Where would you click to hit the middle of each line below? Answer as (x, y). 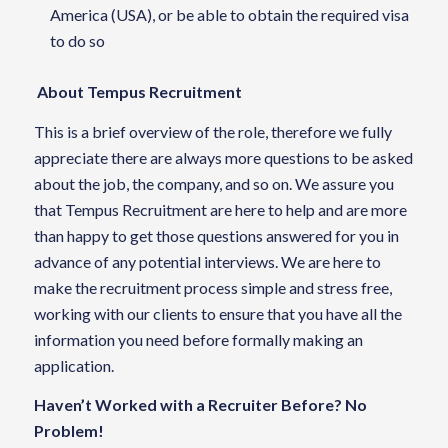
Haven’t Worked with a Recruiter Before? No (200, 405)
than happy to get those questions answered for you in (216, 235)
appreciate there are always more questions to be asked (223, 157)
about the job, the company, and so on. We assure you (213, 183)
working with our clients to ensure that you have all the (217, 313)
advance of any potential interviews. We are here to (207, 261)
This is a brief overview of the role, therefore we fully (212, 131)
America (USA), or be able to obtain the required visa (229, 14)
